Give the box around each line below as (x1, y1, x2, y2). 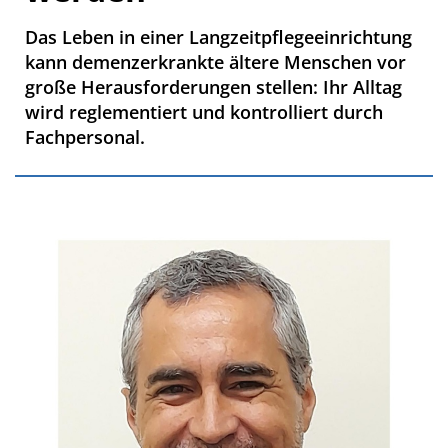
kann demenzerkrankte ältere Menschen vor (25, 49, 406, 74)
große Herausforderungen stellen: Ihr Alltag (25, 74, 402, 99)
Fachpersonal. (25, 124, 145, 149)
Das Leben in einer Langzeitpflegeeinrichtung (25, 24, 412, 49)
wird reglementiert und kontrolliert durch (25, 99, 383, 124)
